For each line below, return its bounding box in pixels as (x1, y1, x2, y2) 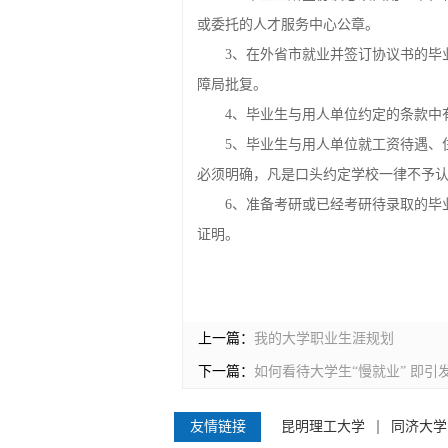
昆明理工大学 (281, 419, 365, 434)
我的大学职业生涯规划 (254, 331, 394, 346)
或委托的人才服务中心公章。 (197, 17, 379, 32)
